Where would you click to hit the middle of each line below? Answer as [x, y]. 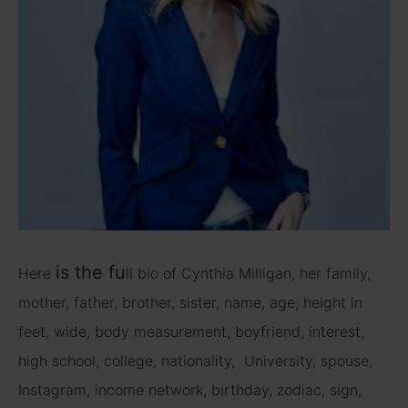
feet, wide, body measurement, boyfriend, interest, [191, 331]
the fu [97, 272]
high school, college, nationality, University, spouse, [195, 360]
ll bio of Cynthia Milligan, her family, [248, 273]
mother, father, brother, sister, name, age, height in [190, 302]
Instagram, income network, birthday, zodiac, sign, [190, 389]
